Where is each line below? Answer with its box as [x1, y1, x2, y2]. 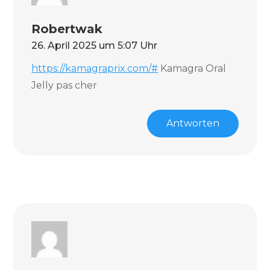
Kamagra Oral [158, 63, 227, 74]
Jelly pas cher [31, 80, 98, 91]
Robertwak [31, 22, 103, 36]
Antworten [166, 118, 219, 129]
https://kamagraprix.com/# [31, 63, 159, 74]
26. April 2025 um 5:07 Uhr [31, 40, 158, 51]
